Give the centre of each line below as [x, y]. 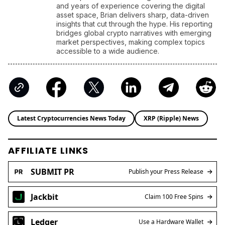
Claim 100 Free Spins [174, 201]
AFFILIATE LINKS [48, 155]
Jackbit [44, 202]
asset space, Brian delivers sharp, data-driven [133, 20]
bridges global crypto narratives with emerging [134, 38]
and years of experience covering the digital [131, 11]
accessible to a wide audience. [108, 56]
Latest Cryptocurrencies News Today [71, 123]
